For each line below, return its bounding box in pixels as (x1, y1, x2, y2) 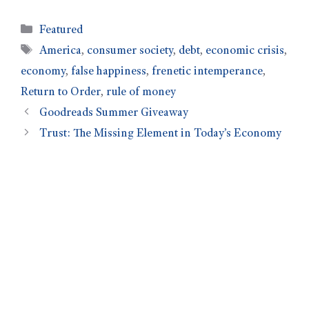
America (39, 45, 82, 57)
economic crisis (206, 45, 285, 57)
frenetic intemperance (152, 66, 263, 78)
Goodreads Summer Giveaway (39, 107, 189, 119)
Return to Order (21, 86, 101, 99)
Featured (39, 24, 83, 37)
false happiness (71, 66, 146, 78)
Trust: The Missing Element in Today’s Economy (39, 128, 282, 140)
